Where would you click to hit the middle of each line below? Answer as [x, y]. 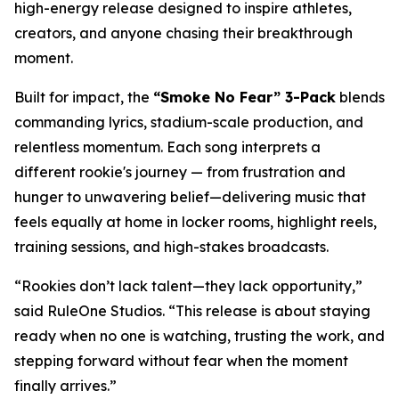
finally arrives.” [65, 386]
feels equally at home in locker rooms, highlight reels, [195, 222]
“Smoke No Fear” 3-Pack [244, 97]
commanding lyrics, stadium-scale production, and [189, 122]
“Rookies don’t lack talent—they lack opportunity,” [188, 286]
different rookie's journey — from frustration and [180, 172]
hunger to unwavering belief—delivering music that [190, 197]
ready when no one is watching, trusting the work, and [199, 336]
